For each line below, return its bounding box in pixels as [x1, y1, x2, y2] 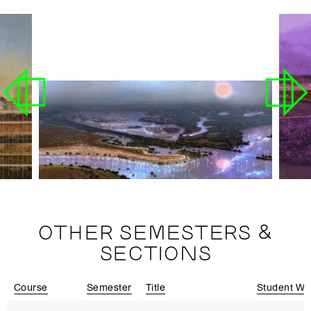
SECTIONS [99, 244, 212, 265]
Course [14, 282, 48, 294]
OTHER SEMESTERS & [37, 223, 274, 244]
